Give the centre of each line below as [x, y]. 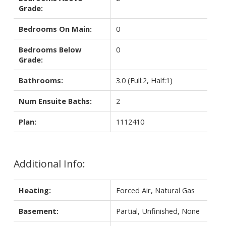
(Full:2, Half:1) [150, 80]
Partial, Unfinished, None [158, 211]
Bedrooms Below [50, 49]
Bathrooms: [41, 80]
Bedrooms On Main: [55, 29]
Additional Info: [49, 163]
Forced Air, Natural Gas [155, 190]
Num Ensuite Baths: [55, 101]
